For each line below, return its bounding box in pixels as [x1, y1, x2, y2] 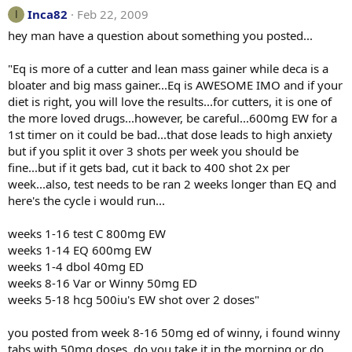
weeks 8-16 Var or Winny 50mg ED [8, 274, 197, 291]
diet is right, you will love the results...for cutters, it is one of [8, 93, 332, 109]
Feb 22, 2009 [77, 5, 148, 22]
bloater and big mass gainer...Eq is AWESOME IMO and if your [8, 76, 343, 93]
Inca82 [27, 5, 68, 22]
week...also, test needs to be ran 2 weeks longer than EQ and [8, 175, 336, 192]
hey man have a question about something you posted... [8, 27, 313, 43]
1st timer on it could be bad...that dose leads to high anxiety [8, 126, 332, 142]
